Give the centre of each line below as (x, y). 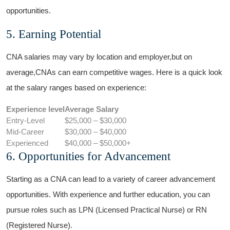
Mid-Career (25, 131)
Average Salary (92, 109)
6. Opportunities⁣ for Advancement (88, 156)
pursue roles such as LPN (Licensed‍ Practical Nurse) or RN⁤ (107, 209)
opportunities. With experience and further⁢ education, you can (108, 194)
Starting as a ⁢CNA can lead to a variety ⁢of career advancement (111, 179)
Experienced (27, 143)
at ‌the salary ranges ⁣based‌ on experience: (76, 87)
